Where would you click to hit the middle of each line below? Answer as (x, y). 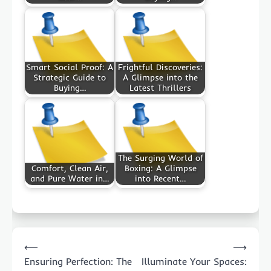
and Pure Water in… (70, 179)
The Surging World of (160, 158)
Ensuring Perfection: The (78, 261)
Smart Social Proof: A (70, 67)
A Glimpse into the (160, 78)
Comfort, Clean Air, (70, 168)
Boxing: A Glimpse (160, 168)
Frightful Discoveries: (160, 67)
